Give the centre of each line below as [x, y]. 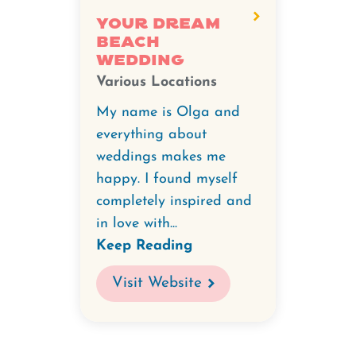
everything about [151, 135]
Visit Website [157, 283]
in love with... [137, 224]
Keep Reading [144, 246]
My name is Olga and [168, 112]
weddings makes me [161, 157]
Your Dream [158, 24]
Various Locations [157, 82]
